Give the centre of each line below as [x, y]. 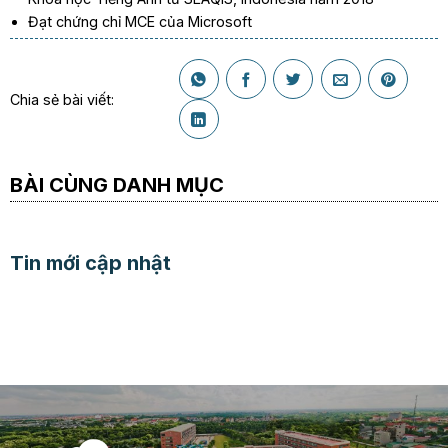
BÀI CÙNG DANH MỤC [116, 185]
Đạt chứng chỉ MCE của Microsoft [139, 22]
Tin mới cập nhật [90, 263]
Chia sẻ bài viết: [61, 99]
